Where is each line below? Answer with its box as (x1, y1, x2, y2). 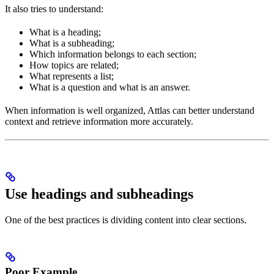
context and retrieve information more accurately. (5, 116, 193, 127)
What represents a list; (29, 71, 114, 82)
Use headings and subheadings (5, 186, 193, 202)
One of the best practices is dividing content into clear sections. (5, 215, 246, 225)
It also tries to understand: (5, 4, 103, 15)
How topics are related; (29, 60, 119, 71)
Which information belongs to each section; (29, 49, 196, 60)
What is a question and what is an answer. (29, 82, 190, 93)
